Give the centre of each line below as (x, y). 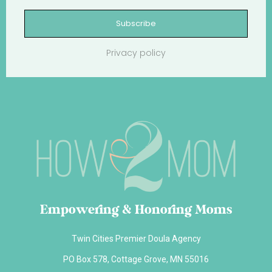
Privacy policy (136, 53)
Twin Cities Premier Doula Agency (136, 239)
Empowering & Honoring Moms (136, 211)
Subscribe (136, 23)
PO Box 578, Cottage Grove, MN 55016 (136, 260)
